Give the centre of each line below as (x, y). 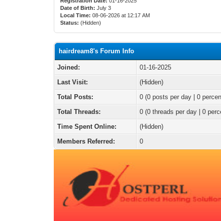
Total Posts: (75, 97)
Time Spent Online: (87, 127)
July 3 (104, 8)
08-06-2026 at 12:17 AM (121, 15)
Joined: (69, 67)
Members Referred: (86, 141)
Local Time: (76, 15)
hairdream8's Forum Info (97, 51)
